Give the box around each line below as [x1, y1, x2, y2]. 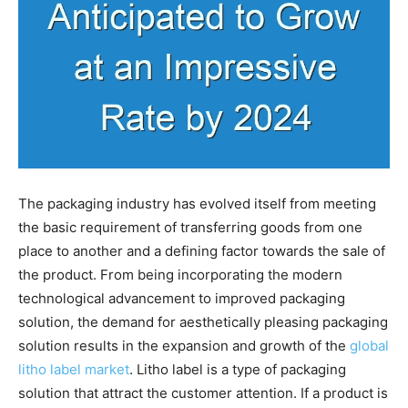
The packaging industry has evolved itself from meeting [18, 194, 376, 212]
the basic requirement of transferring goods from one [18, 218, 362, 236]
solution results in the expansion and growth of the [18, 336, 350, 354]
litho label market [18, 360, 129, 378]
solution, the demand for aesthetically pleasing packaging [18, 312, 388, 331]
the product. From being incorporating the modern [18, 265, 342, 283]
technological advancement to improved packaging [18, 289, 345, 307]
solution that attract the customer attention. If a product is [18, 383, 388, 402]
